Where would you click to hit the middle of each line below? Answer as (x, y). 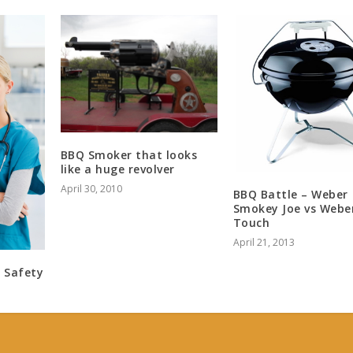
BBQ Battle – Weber (290, 194)
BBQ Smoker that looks (129, 155)
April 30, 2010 (91, 189)
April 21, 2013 (264, 242)
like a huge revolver (117, 169)
